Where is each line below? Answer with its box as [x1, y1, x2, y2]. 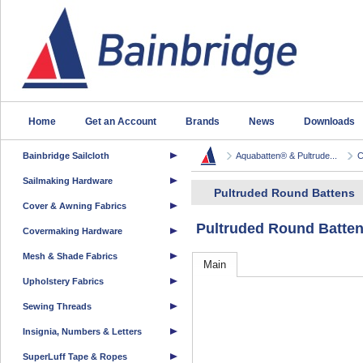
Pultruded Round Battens [214, 186, 355, 199]
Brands [186, 116, 220, 127]
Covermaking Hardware [23, 226, 122, 236]
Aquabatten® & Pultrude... [236, 151, 337, 160]
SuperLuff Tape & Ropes [23, 352, 127, 361]
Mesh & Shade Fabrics [23, 251, 117, 261]
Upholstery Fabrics [23, 276, 104, 286]
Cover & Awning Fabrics [23, 201, 126, 211]
